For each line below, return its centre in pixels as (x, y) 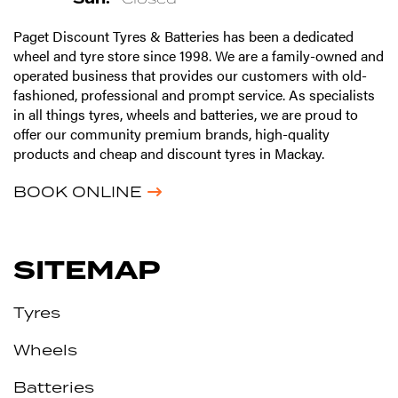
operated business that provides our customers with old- (190, 75)
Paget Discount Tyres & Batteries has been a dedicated (183, 36)
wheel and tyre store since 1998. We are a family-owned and (199, 55)
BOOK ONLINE (78, 191)
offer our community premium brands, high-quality (171, 133)
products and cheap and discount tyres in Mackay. (169, 153)
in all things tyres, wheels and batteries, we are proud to (186, 114)
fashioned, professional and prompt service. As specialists (194, 94)
